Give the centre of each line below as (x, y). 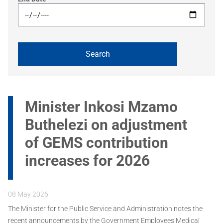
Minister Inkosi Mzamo (101, 107)
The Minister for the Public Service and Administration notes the (105, 209)
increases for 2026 (87, 161)
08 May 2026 (28, 194)
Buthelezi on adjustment (106, 125)
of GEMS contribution (97, 143)
